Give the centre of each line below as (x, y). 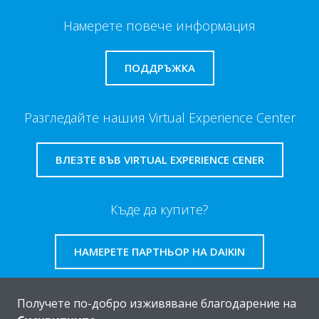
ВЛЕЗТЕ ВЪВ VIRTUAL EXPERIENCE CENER (159, 160)
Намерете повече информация (159, 26)
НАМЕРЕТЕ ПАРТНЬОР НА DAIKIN (159, 252)
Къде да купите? (159, 210)
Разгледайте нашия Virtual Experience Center (159, 118)
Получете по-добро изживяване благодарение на (157, 303)
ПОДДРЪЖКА (159, 68)
